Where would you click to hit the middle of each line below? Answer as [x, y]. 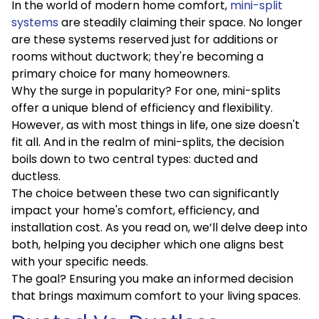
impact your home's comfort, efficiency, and [135, 210]
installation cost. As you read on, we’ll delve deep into [159, 228]
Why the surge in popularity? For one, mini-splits [146, 91]
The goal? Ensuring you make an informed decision [152, 279]
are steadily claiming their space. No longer [181, 22]
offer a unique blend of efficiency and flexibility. [142, 108]
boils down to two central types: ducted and [135, 159]
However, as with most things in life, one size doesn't [156, 125]
